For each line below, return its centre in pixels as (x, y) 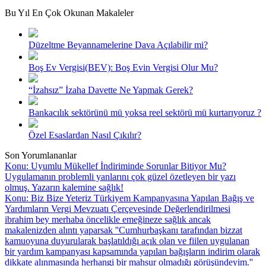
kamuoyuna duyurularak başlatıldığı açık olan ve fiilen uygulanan (127, 241)
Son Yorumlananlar (41, 156)
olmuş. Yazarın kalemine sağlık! (64, 188)
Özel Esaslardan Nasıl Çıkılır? (85, 135)
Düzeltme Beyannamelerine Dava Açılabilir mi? (118, 45)
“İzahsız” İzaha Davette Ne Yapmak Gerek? (111, 90)
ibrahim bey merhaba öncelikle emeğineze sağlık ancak (108, 220)
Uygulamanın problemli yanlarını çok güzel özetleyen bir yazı (120, 177)
